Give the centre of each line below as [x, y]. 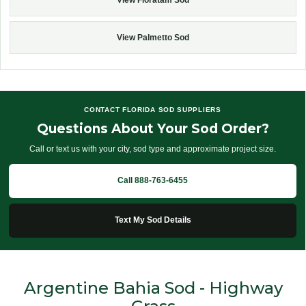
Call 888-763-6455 [153, 181]
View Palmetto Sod [153, 37]
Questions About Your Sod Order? [153, 129]
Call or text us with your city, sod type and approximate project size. [153, 149]
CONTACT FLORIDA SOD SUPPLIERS [153, 110]
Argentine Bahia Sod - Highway [153, 288]
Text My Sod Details [153, 220]
